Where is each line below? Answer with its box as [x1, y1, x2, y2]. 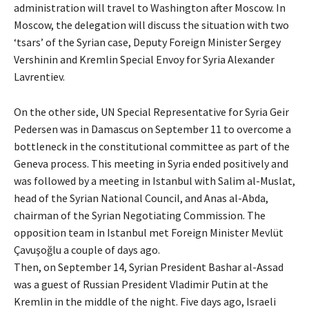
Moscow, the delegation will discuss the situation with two [14, 18, 289, 32]
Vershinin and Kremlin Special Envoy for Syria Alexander [14, 52, 275, 67]
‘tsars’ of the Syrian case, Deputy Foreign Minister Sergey [14, 35, 281, 50]
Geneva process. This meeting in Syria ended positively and [14, 157, 288, 171]
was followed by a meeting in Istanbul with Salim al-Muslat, [14, 174, 295, 188]
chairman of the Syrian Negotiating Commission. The [14, 208, 266, 223]
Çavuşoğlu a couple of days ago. [14, 243, 160, 257]
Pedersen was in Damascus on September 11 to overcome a [14, 122, 291, 137]
